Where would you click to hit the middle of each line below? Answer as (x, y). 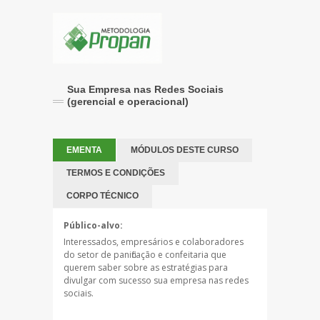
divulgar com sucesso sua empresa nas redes (156, 280)
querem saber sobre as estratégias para (146, 267)
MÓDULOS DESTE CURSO (185, 150)
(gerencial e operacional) (128, 101)
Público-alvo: (93, 225)
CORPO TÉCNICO (102, 195)
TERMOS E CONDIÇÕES (116, 172)
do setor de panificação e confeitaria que (145, 254)
